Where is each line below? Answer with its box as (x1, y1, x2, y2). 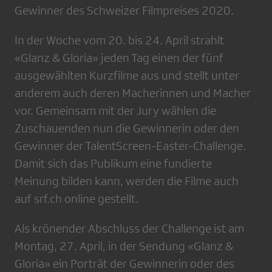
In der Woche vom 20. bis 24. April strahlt (15, 33, 224, 47)
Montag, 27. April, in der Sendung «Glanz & (15, 239, 233, 253)
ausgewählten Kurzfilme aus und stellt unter (15, 69, 239, 83)
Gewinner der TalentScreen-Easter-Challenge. (15, 139, 246, 153)
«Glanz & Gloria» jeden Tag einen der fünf (15, 51, 223, 65)
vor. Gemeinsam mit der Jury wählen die (15, 104, 216, 118)
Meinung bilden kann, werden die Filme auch (15, 174, 239, 188)
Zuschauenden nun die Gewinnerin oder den (15, 121, 239, 135)
